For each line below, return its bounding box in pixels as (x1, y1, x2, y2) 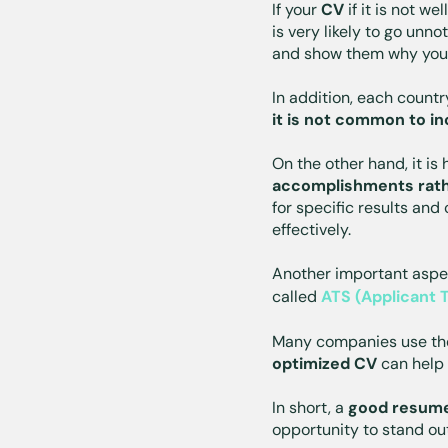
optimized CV (272, 352, 377, 374)
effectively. (272, 218, 351, 240)
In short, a (272, 396, 348, 418)
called (272, 285, 321, 307)
